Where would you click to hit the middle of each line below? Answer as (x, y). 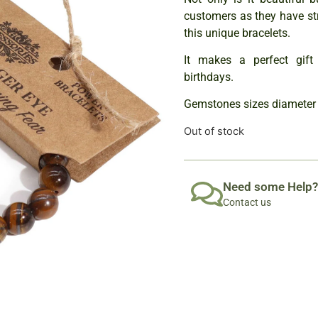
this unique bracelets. (238, 33)
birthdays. (210, 77)
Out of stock (214, 131)
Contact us (247, 203)
